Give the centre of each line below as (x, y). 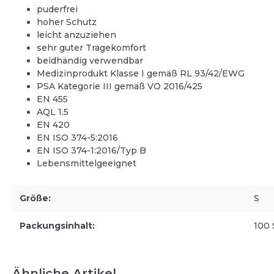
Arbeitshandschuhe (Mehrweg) (105, 32)
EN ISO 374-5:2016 (77, 137)
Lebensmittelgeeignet (87, 163)
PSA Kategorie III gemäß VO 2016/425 (120, 86)
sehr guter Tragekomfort (91, 47)
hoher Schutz (67, 22)
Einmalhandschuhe (83, 16)
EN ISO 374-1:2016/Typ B (91, 150)
